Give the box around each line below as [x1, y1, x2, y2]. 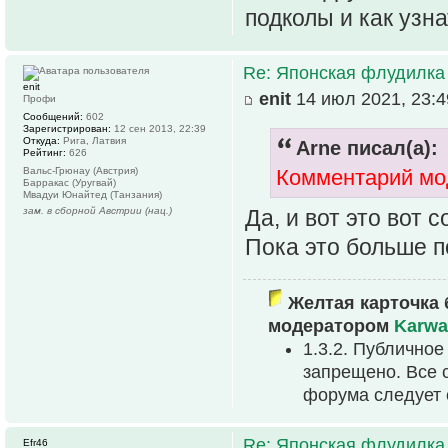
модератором [268, 315, 394, 336]
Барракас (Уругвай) [23, 176, 116, 188]
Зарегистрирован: [23, 122, 111, 134]
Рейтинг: [23, 146, 66, 158]
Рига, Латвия [60, 134, 126, 146]
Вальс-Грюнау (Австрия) [23, 164, 138, 176]
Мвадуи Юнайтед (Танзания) [23, 188, 162, 200]
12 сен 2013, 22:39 [111, 122, 206, 134]
